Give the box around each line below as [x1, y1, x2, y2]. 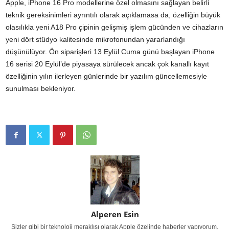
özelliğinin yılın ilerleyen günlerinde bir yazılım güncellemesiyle [6, 72, 207, 80]
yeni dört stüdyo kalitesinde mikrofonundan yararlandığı [6, 35, 185, 43]
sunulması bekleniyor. [6, 84, 76, 93]
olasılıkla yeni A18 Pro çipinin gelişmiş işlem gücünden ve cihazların [6, 22, 223, 31]
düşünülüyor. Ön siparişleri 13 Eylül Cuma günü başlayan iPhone [6, 47, 215, 56]
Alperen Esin [90, 209, 139, 219]
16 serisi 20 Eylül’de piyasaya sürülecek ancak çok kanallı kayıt [6, 59, 209, 68]
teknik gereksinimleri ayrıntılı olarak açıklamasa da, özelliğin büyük [6, 10, 220, 19]
